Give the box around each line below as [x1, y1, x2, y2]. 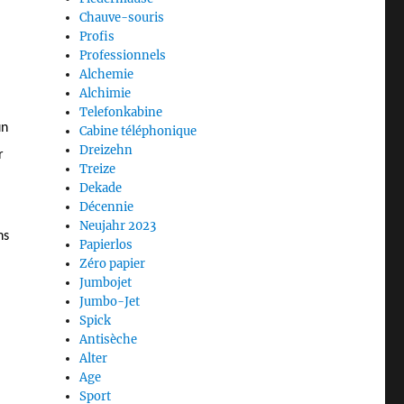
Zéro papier [79, 255, 146, 271]
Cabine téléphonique [79, 123, 197, 139]
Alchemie [79, 66, 134, 82]
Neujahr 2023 [79, 217, 157, 234]
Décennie [79, 198, 134, 215]
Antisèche [79, 331, 138, 347]
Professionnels [79, 47, 167, 63]
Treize [79, 161, 116, 177]
